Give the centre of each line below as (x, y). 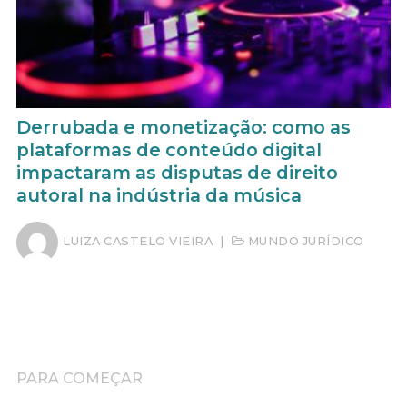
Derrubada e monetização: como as (184, 127)
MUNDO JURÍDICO (304, 241)
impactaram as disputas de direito (177, 172)
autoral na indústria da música (159, 195)
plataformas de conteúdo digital (169, 149)
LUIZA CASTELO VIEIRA (138, 241)
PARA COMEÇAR (79, 378)
